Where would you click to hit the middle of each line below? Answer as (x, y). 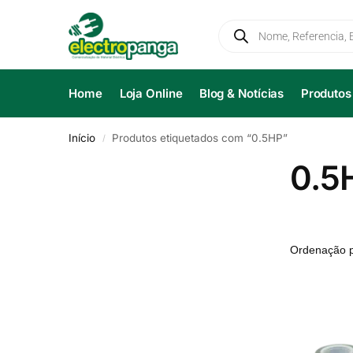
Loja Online (151, 93)
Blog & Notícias (242, 93)
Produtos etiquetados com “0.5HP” (200, 138)
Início (82, 138)
